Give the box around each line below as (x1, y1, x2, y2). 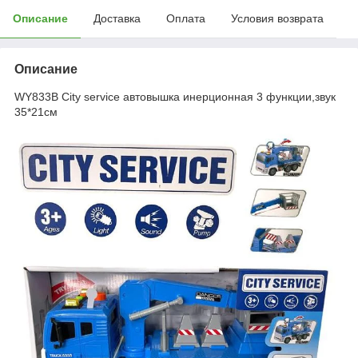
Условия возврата (231, 11, 324, 25)
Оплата (166, 11, 205, 25)
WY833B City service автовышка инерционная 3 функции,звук (14, 89, 336, 103)
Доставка (93, 11, 141, 25)
